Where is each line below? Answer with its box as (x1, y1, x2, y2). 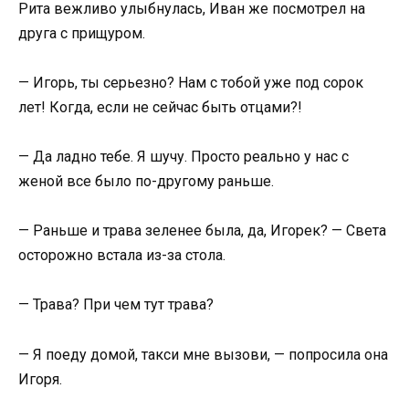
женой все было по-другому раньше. (18, 173, 274, 190)
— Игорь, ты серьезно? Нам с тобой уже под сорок (18, 73, 363, 91)
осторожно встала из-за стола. (18, 246, 225, 265)
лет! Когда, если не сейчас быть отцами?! (18, 98, 302, 116)
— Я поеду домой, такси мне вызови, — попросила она (18, 345, 388, 363)
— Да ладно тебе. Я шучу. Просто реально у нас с (18, 148, 349, 165)
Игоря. (18, 370, 62, 388)
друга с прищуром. (18, 24, 145, 42)
